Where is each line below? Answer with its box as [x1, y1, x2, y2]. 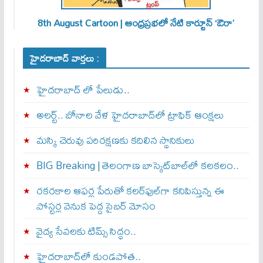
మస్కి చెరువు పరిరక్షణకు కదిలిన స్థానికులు [36, 130, 195, 150]
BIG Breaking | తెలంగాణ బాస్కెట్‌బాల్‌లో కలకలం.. [36, 155, 239, 176]
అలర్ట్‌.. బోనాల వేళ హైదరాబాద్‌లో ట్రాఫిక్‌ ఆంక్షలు [36, 104, 224, 125]
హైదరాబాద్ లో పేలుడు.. [36, 79, 130, 100]
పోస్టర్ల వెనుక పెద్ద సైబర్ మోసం [36, 195, 156, 216]
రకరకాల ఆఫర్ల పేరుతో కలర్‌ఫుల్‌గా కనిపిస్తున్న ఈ [36, 180, 224, 201]
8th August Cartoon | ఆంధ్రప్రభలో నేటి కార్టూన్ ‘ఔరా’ [38, 13, 235, 32]
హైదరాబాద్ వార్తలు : [29, 49, 100, 68]
